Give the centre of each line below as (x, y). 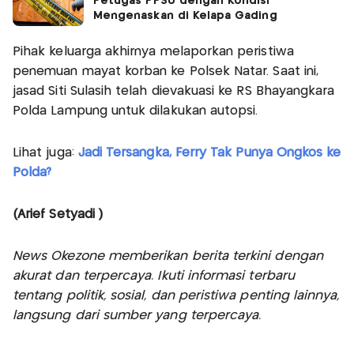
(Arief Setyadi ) (58, 215)
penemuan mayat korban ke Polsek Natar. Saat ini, (166, 72)
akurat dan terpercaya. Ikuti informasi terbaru (154, 277)
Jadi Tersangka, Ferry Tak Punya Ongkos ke (209, 153)
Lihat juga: (45, 153)
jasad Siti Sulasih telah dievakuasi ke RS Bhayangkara (174, 92)
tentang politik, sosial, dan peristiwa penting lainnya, (176, 296)
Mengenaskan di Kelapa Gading (185, 16)
